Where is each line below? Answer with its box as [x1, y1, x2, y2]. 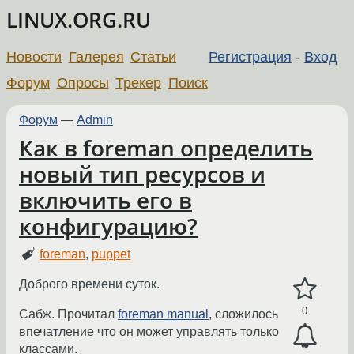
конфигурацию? [19, 211, 198, 241]
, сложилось [209, 307, 278, 322]
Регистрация [208, 48, 292, 65]
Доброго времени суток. [19, 277, 160, 292]
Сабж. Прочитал [19, 307, 118, 322]
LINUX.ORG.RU [6, 6, 151, 34]
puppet [92, 247, 131, 262]
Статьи [130, 48, 177, 65]
